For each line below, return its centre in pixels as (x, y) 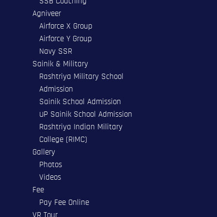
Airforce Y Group (65, 38)
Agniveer (47, 13)
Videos (50, 177)
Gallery (44, 152)
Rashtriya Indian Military (81, 126)
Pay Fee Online (64, 202)
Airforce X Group (66, 26)
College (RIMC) (63, 139)
